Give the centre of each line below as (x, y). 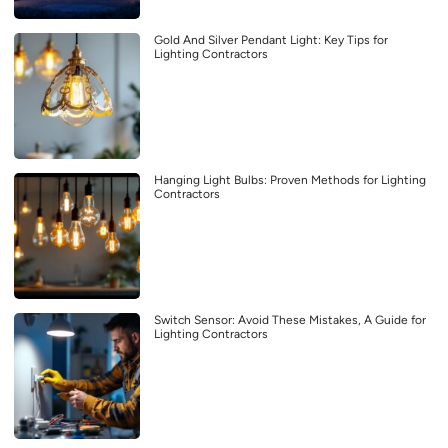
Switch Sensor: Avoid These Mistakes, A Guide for (290, 319)
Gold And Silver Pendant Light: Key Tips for (271, 39)
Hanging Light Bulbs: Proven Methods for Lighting (290, 179)
